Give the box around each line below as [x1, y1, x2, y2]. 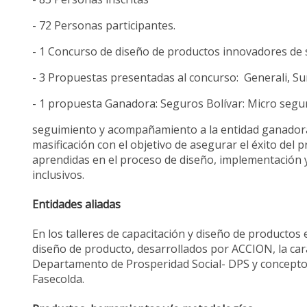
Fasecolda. [32, 271, 85, 287]
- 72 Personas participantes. [32, 17, 176, 33]
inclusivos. [32, 167, 85, 182]
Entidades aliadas [32, 197, 121, 212]
